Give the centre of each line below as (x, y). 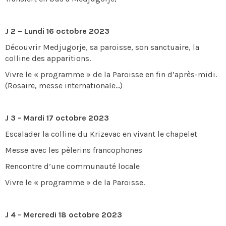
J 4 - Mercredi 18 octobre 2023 (64, 215)
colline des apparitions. (48, 58)
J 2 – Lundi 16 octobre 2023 (57, 31)
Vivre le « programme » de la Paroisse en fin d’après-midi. (111, 74)
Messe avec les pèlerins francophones (74, 150)
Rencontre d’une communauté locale (72, 166)
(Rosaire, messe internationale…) (64, 86)
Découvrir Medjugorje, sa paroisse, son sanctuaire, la (102, 47)
